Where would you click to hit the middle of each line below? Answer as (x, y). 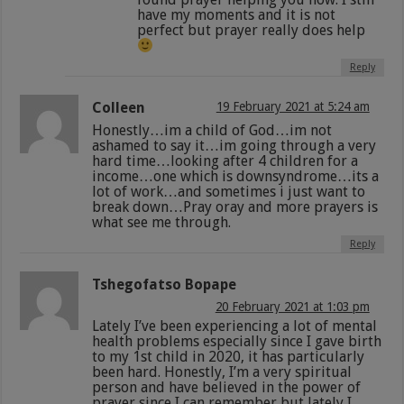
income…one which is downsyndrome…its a (236, 177)
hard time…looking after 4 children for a (225, 161)
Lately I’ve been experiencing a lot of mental (235, 326)
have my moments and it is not (237, 14)
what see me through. (162, 223)
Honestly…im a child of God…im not (212, 131)
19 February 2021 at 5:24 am (293, 107)
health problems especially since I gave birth (237, 342)
